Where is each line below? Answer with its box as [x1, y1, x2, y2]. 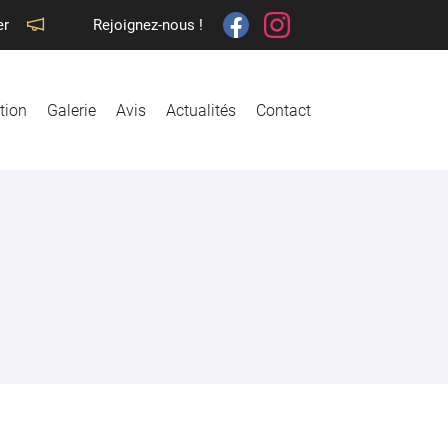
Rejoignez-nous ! [93, 16, 203, 34]
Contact [256, 100, 311, 120]
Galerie [47, 100, 96, 120]
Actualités [166, 100, 236, 120]
